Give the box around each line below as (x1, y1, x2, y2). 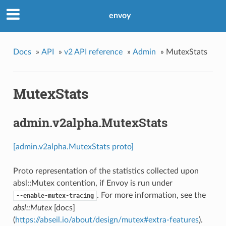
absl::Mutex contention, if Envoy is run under (13, 179, 173, 187)
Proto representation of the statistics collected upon (13, 166, 199, 175)
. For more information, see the (96, 191, 206, 199)
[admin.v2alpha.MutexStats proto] (13, 142, 134, 151)
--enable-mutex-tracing (16, 192, 94, 199)
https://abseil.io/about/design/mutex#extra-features (15, 215, 199, 224)
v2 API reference (64, 47, 123, 56)
